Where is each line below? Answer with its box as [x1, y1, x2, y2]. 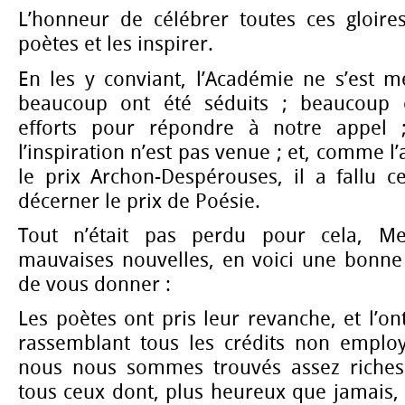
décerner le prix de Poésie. [18, 189, 260, 213]
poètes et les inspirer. [18, 33, 213, 57]
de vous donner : [18, 272, 171, 297]
